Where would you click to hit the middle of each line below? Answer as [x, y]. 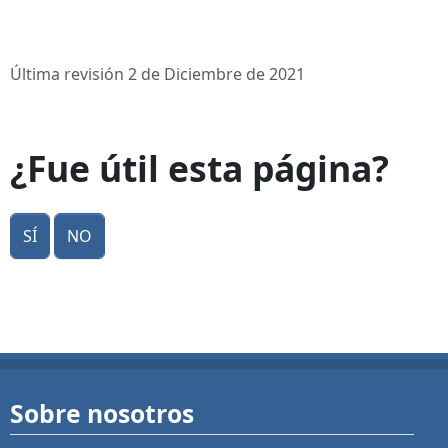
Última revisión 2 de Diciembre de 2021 [157, 74]
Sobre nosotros [102, 413]
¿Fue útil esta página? [199, 168]
